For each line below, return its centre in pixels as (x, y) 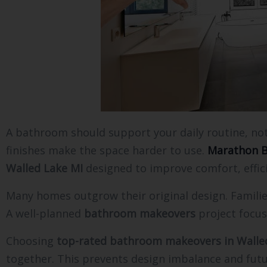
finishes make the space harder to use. (107, 150)
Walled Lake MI (44, 168)
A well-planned (45, 213)
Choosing (31, 240)
